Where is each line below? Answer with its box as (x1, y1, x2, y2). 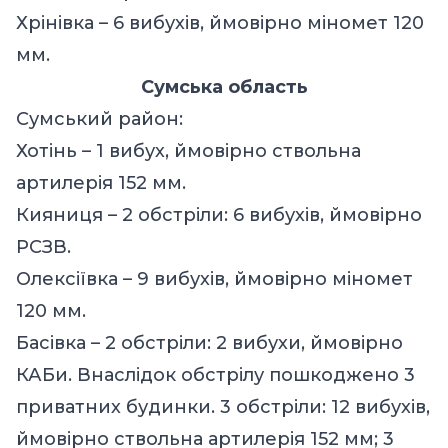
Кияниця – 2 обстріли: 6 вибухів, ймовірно (16, 203, 422, 226)
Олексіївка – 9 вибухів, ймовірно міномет (16, 267, 413, 290)
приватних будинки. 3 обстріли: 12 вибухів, (16, 395, 430, 418)
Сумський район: (16, 107, 183, 130)
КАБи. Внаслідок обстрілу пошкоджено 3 (16, 363, 415, 386)
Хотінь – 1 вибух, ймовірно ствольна (16, 139, 361, 162)
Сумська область (140, 75, 308, 98)
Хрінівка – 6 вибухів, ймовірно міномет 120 (16, 11, 424, 34)
